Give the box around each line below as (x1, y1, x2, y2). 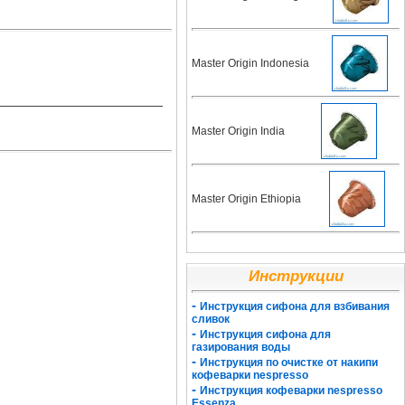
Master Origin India (192, 125, 285, 137)
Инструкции (248, 268, 344, 285)
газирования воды (192, 341, 290, 353)
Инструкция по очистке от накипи (200, 356, 378, 369)
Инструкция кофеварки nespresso (200, 384, 382, 397)
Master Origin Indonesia (192, 57, 309, 70)
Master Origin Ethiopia (192, 193, 301, 205)
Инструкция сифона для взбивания (200, 300, 390, 313)
